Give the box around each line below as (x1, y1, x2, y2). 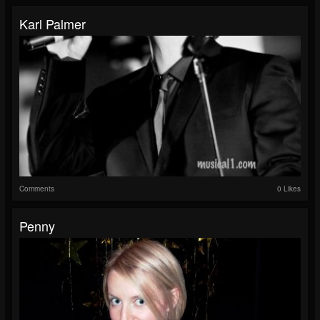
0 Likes (277, 183, 301, 194)
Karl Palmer (19, 14, 86, 33)
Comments (19, 183, 54, 194)
